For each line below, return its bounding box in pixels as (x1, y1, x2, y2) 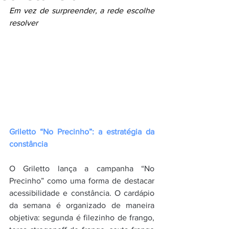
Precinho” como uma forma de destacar (9, 176, 154, 186)
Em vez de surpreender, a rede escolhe (9, 6, 154, 15)
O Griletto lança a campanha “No (9, 164, 154, 173)
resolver (9, 18, 38, 27)
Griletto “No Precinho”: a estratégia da (9, 127, 154, 136)
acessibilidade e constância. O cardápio (9, 189, 154, 198)
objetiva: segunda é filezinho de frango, (9, 213, 154, 222)
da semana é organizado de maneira (9, 201, 154, 210)
